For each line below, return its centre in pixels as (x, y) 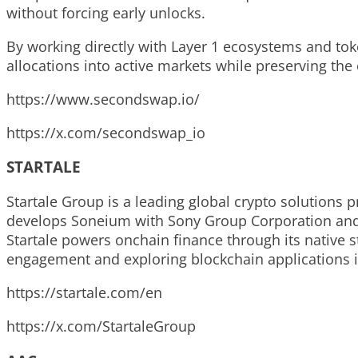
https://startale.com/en (84, 293)
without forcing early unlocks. (106, 12)
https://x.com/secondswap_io (106, 132)
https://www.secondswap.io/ (103, 99)
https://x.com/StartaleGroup (101, 326)
